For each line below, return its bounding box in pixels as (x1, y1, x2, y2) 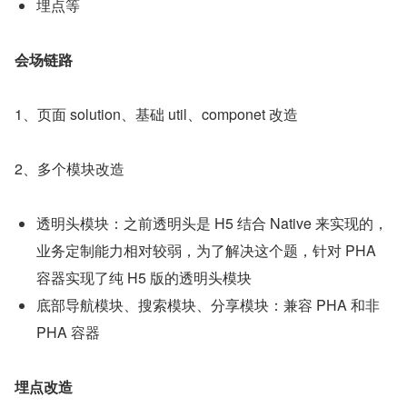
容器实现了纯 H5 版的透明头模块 (36, 267, 252, 289)
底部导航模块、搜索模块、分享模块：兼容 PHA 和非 (36, 294, 380, 316)
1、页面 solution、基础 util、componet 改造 (15, 104, 298, 125)
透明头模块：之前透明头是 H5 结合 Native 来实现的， (36, 213, 388, 234)
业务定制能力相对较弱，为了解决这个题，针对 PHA (36, 240, 376, 262)
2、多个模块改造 (15, 158, 124, 180)
